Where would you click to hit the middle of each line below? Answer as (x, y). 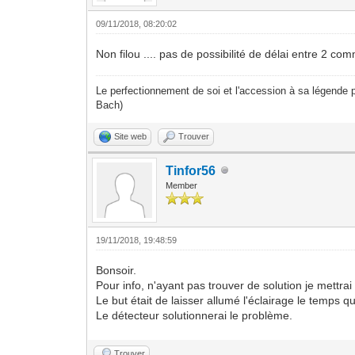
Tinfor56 (191, 170)
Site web (131, 136)
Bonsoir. (116, 270)
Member (182, 185)
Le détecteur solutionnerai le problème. (195, 315)
